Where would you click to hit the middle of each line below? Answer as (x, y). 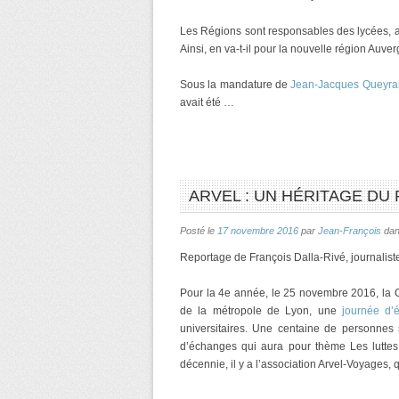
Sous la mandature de (236, 85)
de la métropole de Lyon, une (261, 311)
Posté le (199, 231)
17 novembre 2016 (258, 231)
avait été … (207, 102)
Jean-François (350, 231)
